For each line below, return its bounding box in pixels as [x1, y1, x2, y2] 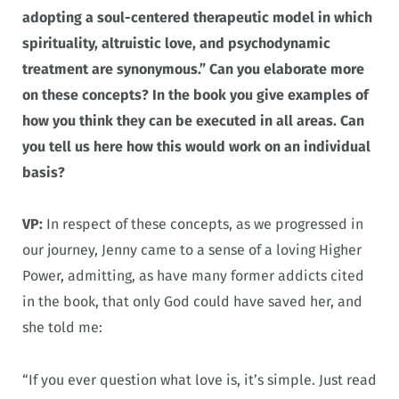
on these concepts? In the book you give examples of [22, 85, 369, 103]
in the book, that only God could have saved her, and [22, 293, 362, 311]
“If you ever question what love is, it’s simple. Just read [22, 371, 377, 389]
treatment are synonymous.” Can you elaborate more [22, 60, 364, 77]
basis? [22, 163, 65, 181]
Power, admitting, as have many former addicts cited [22, 267, 364, 285]
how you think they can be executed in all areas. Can [22, 111, 364, 129]
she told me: [22, 319, 102, 337]
